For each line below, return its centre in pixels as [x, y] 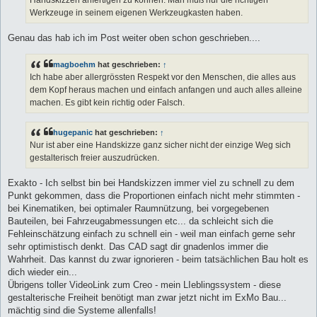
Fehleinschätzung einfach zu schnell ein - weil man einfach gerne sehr [151, 234]
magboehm [74, 64]
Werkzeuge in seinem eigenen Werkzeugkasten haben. [136, 12]
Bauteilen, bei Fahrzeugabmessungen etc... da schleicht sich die [140, 221]
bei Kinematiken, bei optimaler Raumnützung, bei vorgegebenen [138, 209]
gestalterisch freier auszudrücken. [94, 157]
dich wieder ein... [42, 272]
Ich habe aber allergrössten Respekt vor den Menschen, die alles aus [163, 77]
